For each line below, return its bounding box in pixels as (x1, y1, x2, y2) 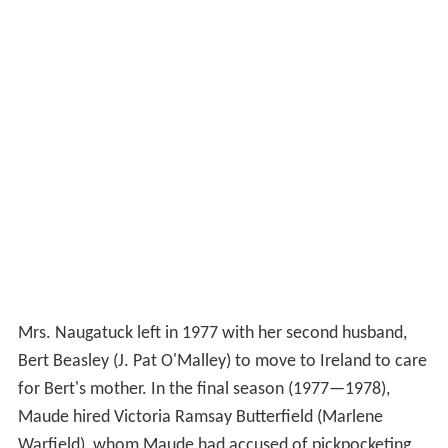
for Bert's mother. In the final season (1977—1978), (17, 379, 390, 399)
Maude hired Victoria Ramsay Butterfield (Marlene (17, 407, 383, 427)
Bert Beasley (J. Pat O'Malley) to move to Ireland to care (17, 351, 427, 371)
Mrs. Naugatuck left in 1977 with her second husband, (17, 323, 407, 343)
